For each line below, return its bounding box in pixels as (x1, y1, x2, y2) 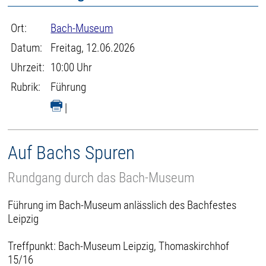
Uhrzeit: (11, 61, 45, 74)
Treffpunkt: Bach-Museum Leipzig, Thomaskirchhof (8, 239, 230, 253)
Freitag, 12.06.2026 (50, 41, 135, 55)
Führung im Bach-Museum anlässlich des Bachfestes (8, 198, 237, 212)
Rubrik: (11, 80, 41, 94)
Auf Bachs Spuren (8, 142, 135, 164)
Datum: (11, 41, 43, 55)
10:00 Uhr (50, 61, 93, 74)
